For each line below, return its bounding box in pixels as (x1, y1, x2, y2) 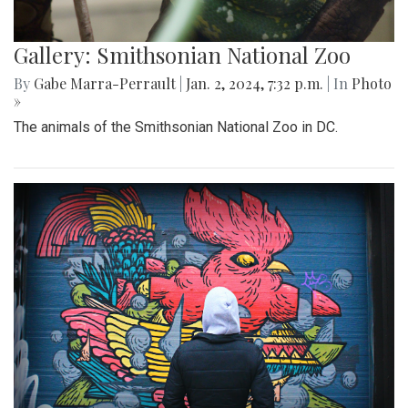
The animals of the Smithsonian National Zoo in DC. (14, 117, 338, 136)
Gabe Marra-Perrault (34, 73, 176, 93)
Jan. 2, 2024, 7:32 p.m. (182, 73, 327, 93)
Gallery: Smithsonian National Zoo (14, 39, 351, 69)
